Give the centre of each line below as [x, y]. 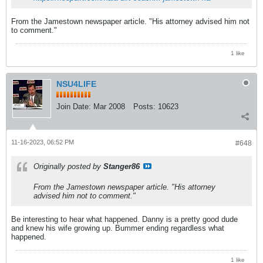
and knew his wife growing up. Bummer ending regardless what [118, 228]
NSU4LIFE [76, 84]
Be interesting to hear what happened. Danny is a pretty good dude [124, 219]
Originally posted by [68, 166]
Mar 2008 [109, 106]
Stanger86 [122, 166]
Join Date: [74, 106]
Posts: [144, 106]
